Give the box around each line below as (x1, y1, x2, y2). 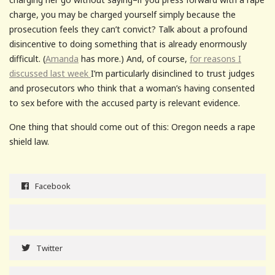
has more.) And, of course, (79, 52, 190, 64)
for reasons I (190, 52, 241, 64)
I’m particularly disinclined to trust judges (91, 67, 255, 79)
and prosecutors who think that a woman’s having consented (9, 82, 255, 94)
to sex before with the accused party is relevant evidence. (9, 96, 240, 109)
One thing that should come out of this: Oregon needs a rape (9, 120, 255, 133)
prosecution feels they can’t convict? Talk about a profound (9, 23, 247, 35)
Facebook (35, 180, 71, 192)
